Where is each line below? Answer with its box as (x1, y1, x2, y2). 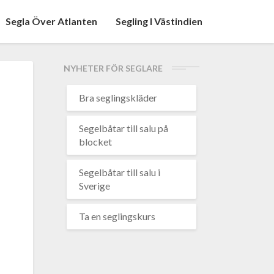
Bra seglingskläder (78, 92, 157, 103)
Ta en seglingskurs (78, 210, 155, 222)
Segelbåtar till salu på (78, 122, 168, 134)
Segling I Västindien (116, 15, 202, 27)
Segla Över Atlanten (6, 15, 97, 27)
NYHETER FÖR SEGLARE (63, 63, 163, 73)
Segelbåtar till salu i (78, 166, 160, 178)
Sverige (78, 180, 110, 191)
